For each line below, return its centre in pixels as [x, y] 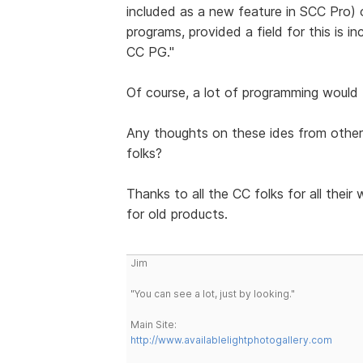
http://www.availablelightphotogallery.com [231, 340]
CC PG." [150, 51]
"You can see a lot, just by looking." [212, 293]
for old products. [177, 214]
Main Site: [153, 324]
